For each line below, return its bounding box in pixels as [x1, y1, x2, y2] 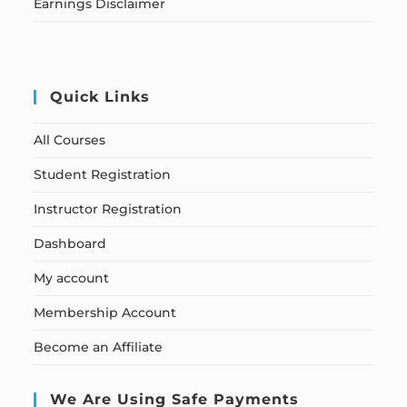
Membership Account [34, 304, 177, 321]
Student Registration [34, 166, 172, 183]
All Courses [34, 132, 106, 148]
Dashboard [34, 235, 107, 252]
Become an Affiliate [34, 339, 164, 355]
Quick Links [50, 88, 151, 105]
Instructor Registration [34, 201, 183, 217]
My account [34, 270, 110, 286]
